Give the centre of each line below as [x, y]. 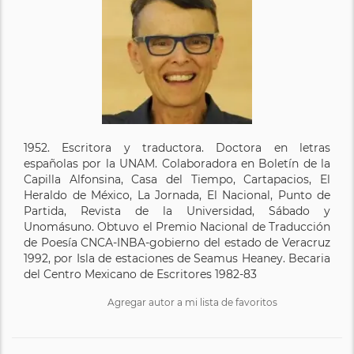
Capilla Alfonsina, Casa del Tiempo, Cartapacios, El [177, 179]
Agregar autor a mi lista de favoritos [192, 302]
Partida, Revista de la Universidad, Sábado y [177, 211]
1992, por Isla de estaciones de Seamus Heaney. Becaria [177, 258]
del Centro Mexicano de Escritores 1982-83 [140, 274]
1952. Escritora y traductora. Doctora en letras [177, 147]
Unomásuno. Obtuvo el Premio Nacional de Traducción [177, 226]
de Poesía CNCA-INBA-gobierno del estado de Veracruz [177, 242]
